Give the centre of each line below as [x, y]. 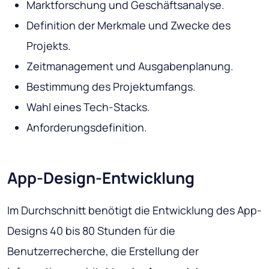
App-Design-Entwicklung [101, 177]
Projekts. [49, 45]
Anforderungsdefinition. [87, 127]
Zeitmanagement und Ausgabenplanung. [130, 66]
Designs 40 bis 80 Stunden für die [91, 230]
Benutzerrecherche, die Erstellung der [103, 251]
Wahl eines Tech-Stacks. [88, 107]
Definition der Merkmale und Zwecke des [128, 25]
